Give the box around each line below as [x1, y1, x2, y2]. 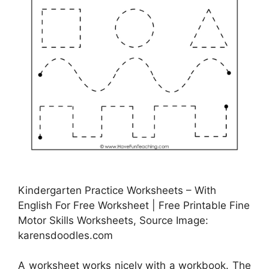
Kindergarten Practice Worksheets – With [18, 184, 216, 196]
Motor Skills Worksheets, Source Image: [18, 214, 208, 226]
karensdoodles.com [18, 229, 113, 241]
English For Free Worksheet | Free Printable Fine [18, 199, 250, 211]
